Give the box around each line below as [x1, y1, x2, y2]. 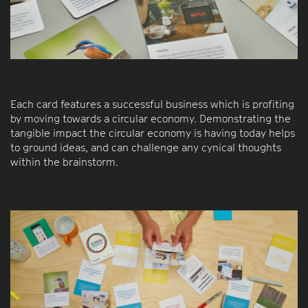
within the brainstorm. [10, 155, 118, 168]
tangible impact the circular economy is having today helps [10, 126, 295, 140]
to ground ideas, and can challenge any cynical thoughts [10, 141, 281, 154]
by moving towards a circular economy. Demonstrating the [10, 112, 291, 125]
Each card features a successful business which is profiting [10, 98, 294, 111]
